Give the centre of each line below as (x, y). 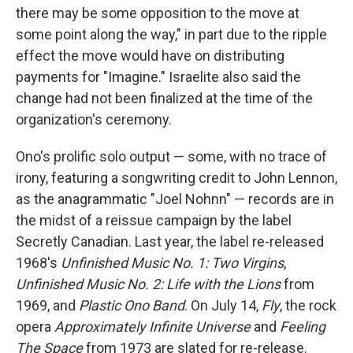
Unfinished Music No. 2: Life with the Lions (150, 284)
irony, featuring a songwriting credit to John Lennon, (176, 178)
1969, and (47, 306)
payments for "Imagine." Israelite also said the (158, 77)
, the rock (308, 306)
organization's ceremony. (94, 120)
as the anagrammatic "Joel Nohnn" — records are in (175, 199)
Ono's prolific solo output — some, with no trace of (171, 157)
